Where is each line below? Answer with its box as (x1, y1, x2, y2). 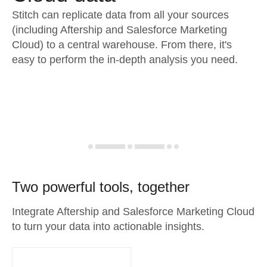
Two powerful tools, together (12, 179, 190, 195)
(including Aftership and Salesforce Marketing (12, 24, 227, 36)
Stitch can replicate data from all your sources (12, 9, 229, 21)
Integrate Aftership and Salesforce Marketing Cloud (12, 206, 254, 218)
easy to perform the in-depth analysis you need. (12, 54, 238, 66)
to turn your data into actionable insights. (12, 221, 204, 232)
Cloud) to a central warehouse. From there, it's (12, 39, 232, 51)
